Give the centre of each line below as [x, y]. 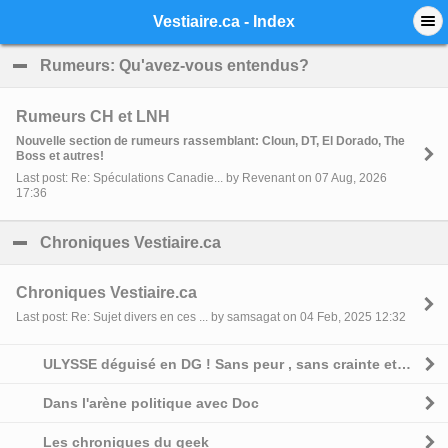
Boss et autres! [60, 155]
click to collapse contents [317, 242]
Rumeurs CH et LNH [93, 116]
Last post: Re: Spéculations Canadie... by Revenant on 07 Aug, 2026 [201, 178]
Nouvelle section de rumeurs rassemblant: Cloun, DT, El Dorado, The [210, 140]
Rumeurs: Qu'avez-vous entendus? [174, 66]
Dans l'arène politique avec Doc [151, 403]
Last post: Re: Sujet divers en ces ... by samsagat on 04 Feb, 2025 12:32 [211, 317]
